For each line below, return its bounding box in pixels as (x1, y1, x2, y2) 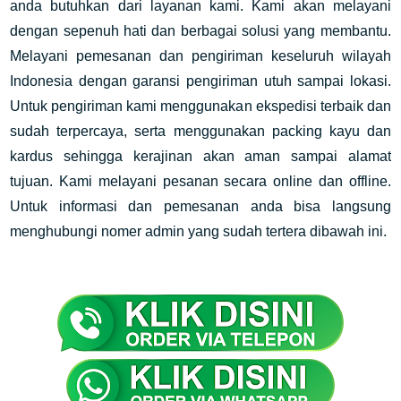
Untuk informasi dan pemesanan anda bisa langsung (10, 199, 391, 214)
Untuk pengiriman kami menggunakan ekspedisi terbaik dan (10, 98, 391, 114)
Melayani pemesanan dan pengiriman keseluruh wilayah (10, 48, 391, 64)
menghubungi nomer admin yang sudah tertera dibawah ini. (10, 224, 388, 239)
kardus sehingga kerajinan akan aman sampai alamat (10, 149, 391, 164)
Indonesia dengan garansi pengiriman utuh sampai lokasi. (10, 73, 391, 89)
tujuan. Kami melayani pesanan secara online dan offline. (10, 174, 391, 189)
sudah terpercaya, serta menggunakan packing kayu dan (10, 124, 391, 139)
